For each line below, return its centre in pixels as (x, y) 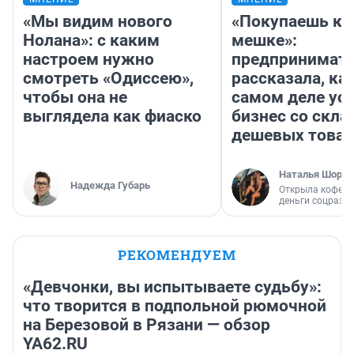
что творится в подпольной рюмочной (175, 306)
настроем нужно (88, 60)
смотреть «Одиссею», (108, 79)
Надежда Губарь (110, 186)
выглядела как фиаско (112, 117)
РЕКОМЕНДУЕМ (177, 255)
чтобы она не (75, 98)
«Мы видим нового (98, 22)
